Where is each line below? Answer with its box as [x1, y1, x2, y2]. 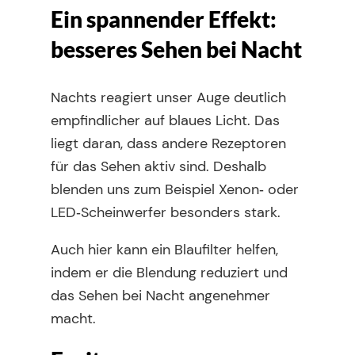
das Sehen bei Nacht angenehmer [51, 286, 270, 305]
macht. [51, 309, 96, 328]
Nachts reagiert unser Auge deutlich [51, 88, 286, 107]
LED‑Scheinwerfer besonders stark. [51, 203, 281, 222]
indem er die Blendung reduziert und [51, 263, 288, 282]
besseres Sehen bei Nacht [51, 36, 302, 63]
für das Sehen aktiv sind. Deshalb [51, 157, 266, 176]
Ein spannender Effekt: [51, 6, 277, 32]
